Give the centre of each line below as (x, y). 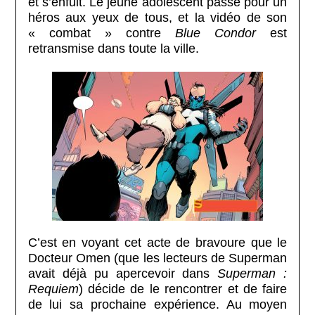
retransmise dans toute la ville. (113, 48)
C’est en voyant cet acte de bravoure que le (157, 242)
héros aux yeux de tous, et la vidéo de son (157, 17)
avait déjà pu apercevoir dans (123, 273)
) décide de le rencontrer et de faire (183, 289)
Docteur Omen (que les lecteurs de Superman (157, 258)
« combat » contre (102, 33)
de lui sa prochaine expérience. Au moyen (157, 304)
